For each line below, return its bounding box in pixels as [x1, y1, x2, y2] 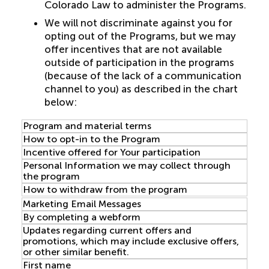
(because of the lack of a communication [44, 70, 241, 82]
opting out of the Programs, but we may [44, 30, 236, 42]
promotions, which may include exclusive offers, [22, 235, 239, 247]
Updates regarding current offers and [22, 225, 192, 236]
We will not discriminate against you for [44, 17, 232, 29]
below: [44, 96, 77, 108]
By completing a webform [22, 211, 141, 223]
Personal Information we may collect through [22, 160, 231, 171]
